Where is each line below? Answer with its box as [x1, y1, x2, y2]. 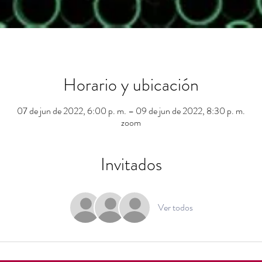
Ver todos [158, 201, 193, 214]
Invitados [100, 152, 162, 177]
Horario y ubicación [63, 73, 199, 97]
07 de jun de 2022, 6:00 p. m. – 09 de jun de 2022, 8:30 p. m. [17, 104, 245, 118]
